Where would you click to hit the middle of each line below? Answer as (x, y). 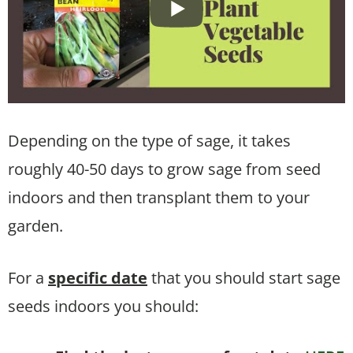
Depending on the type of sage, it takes (149, 141)
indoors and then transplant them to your (159, 198)
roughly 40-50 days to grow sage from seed (164, 169)
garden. (35, 226)
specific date (98, 278)
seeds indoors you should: (103, 307)
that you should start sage (244, 278)
